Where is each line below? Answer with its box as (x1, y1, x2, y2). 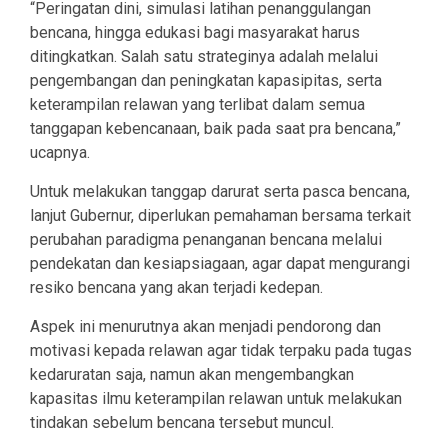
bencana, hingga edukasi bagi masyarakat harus (30, 23, 360, 43)
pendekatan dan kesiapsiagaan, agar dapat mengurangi (30, 254, 410, 274)
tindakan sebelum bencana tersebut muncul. (30, 413, 334, 433)
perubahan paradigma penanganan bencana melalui (30, 230, 382, 250)
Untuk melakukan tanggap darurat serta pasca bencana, (30, 182, 410, 202)
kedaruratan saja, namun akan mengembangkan (30, 365, 354, 385)
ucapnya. (30, 143, 90, 163)
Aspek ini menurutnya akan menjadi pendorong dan (30, 317, 381, 337)
